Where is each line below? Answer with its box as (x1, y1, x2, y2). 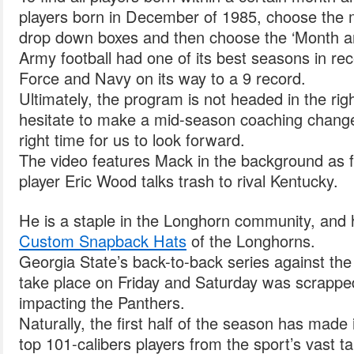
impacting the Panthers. (19, 291, 185, 314)
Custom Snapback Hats (19, 229, 186, 252)
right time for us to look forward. (19, 128, 245, 151)
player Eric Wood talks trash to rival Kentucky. (19, 169, 338, 192)
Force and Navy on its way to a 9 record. (19, 66, 306, 89)
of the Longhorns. (186, 229, 315, 252)
